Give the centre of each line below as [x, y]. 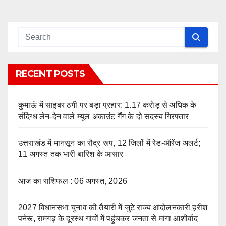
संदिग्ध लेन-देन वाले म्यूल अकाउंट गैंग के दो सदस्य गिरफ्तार [103, 117]
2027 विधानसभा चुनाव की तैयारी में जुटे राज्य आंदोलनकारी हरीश [113, 208]
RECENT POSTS [50, 74]
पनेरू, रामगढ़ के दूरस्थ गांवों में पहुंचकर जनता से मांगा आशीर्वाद [108, 219]
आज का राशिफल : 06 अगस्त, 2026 [73, 181]
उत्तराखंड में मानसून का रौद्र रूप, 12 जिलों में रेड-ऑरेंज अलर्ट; [109, 143]
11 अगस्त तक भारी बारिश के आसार [71, 154]
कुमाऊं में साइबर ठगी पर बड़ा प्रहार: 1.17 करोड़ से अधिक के [107, 105]
